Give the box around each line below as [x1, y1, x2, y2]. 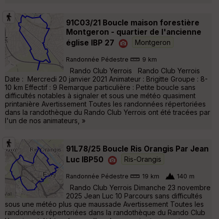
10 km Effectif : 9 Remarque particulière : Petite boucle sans [5, 83, 196, 91]
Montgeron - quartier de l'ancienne [66, 27, 201, 37]
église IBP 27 [66, 38, 114, 47]
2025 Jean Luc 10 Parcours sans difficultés [66, 191, 202, 200]
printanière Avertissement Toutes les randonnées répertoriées [5, 99, 206, 108]
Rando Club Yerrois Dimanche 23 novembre [66, 183, 211, 192]
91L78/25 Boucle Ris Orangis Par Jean [66, 144, 209, 153]
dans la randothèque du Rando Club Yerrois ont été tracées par [5, 108, 210, 116]
